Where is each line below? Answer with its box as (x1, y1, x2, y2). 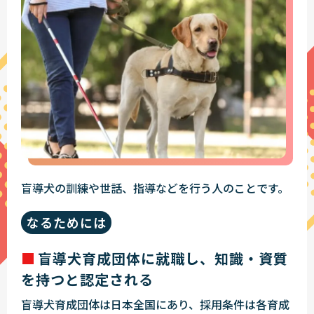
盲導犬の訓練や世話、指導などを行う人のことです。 (21, 179, 289, 196)
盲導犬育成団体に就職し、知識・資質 (38, 248, 288, 268)
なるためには (27, 213, 107, 231)
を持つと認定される (21, 269, 153, 289)
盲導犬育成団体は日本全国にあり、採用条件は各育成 (21, 296, 289, 313)
